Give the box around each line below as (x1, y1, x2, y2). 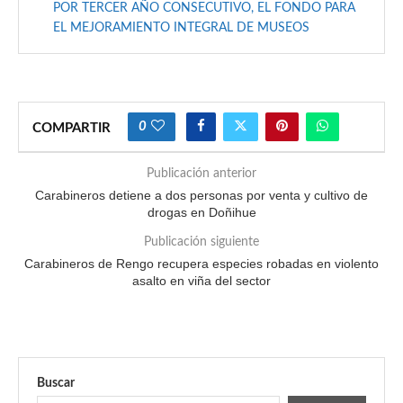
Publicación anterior (147, 167, 256, 181)
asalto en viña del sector (132, 273, 271, 289)
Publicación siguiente (144, 236, 259, 249)
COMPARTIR (32, 121, 111, 136)
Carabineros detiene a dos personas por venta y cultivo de (35, 188, 368, 203)
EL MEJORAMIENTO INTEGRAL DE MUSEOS (53, 22, 309, 35)
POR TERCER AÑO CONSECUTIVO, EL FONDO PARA (53, 2, 355, 15)
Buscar (37, 377, 75, 390)
